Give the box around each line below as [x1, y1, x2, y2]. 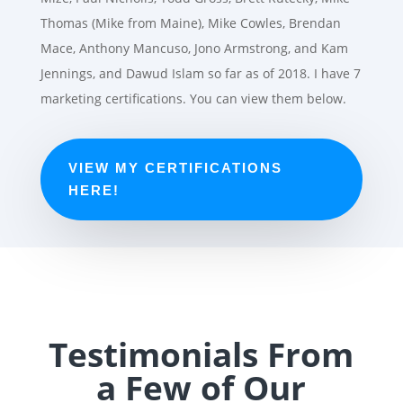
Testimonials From [49, 330, 354, 377]
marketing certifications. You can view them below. [40, 89, 346, 107]
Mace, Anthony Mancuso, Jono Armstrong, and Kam [40, 39, 348, 57]
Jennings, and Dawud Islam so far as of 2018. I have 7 [40, 64, 361, 82]
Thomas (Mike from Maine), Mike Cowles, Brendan [40, 13, 341, 31]
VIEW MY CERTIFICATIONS [67, 160, 282, 176]
